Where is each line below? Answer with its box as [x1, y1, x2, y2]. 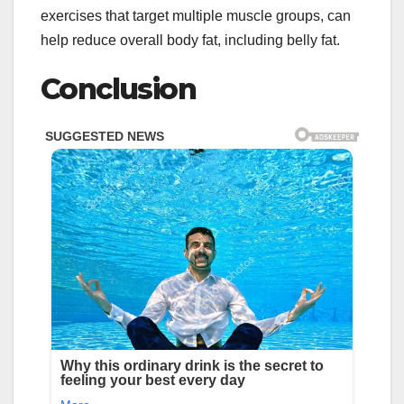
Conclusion [41, 70, 196, 106]
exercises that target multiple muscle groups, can [41, 7, 351, 23]
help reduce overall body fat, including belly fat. [41, 32, 340, 48]
